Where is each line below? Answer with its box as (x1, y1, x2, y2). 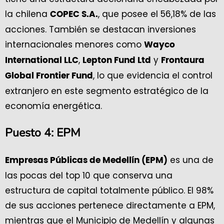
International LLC (5, 56, 78, 65)
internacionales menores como (5, 38, 144, 51)
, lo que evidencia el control (93, 69, 212, 82)
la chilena (5, 8, 50, 20)
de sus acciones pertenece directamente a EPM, (5, 199, 215, 212)
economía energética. (5, 100, 102, 112)
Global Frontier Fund (5, 71, 93, 80)
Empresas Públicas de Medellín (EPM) (5, 156, 167, 165)
